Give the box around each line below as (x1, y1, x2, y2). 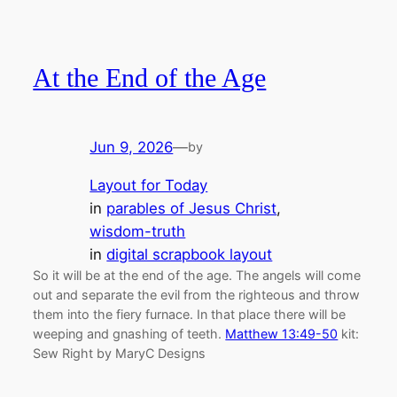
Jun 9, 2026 (90, 137, 174, 156)
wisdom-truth (90, 222, 186, 240)
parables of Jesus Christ (106, 198, 277, 217)
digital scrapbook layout (106, 245, 273, 263)
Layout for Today (90, 175, 208, 194)
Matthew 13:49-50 (225, 325, 339, 341)
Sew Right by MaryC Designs (33, 345, 206, 361)
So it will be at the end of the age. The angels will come (33, 267, 362, 283)
